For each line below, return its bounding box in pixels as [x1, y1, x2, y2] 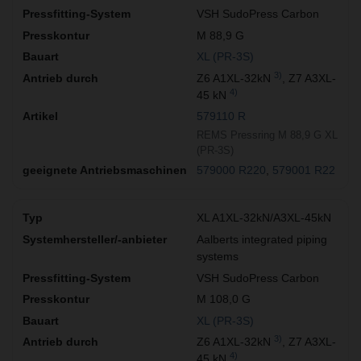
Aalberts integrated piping [197, 233, 327, 247]
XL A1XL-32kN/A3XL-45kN [197, 211, 331, 225]
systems [197, 250, 239, 263]
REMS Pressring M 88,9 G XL [197, 128, 338, 141]
